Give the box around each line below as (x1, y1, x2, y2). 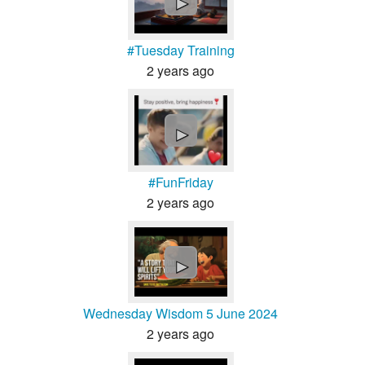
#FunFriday (147, 172, 213, 191)
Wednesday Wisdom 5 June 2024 (83, 304, 278, 323)
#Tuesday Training (126, 41, 235, 60)
